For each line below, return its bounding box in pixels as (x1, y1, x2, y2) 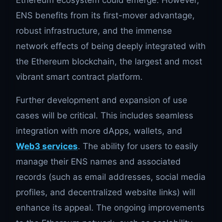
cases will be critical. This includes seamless (16, 111, 193, 121)
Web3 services (16, 141, 78, 152)
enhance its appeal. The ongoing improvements (16, 203, 205, 213)
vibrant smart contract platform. (16, 72, 143, 82)
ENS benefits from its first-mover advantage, (16, 10, 195, 21)
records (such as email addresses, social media (16, 172, 206, 182)
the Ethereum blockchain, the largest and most (16, 56, 202, 67)
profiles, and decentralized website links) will (16, 187, 195, 198)
